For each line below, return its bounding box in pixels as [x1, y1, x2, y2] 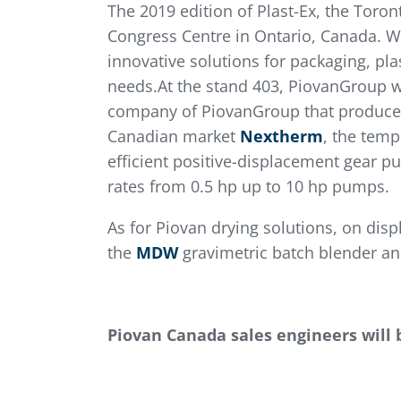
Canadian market [107, 125, 240, 148]
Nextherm [239, 125, 323, 148]
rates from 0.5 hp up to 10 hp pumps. [107, 175, 389, 198]
